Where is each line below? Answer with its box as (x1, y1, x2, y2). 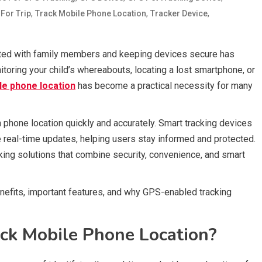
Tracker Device (150, 8, 208, 18)
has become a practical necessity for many (75, 80, 253, 91)
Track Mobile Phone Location (35, 8, 146, 18)
